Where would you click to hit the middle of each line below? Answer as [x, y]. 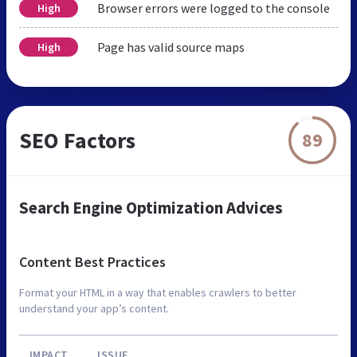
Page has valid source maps [171, 47]
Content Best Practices [92, 261]
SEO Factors [77, 140]
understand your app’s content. [94, 308]
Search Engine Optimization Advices [151, 207]
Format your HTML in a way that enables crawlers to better [158, 292]
